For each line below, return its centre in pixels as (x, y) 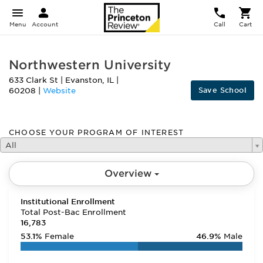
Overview (129, 173)
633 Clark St (35, 80)
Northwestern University (90, 65)
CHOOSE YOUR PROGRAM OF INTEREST (97, 132)
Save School (222, 90)
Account (45, 24)
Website (59, 91)
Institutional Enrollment (68, 202)
